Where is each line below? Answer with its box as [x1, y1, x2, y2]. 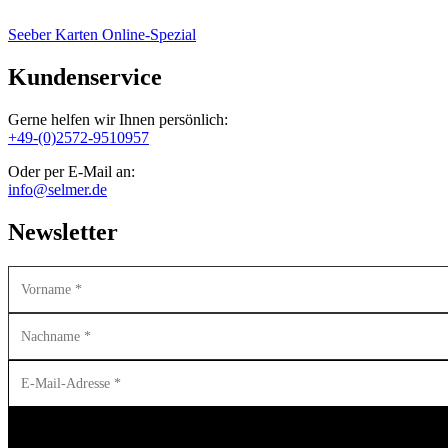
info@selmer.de [8, 181, 107, 199]
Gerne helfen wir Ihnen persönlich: [8, 111, 228, 129]
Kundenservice [8, 64, 162, 91]
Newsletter [8, 219, 118, 246]
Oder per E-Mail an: [8, 163, 135, 181]
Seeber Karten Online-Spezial [8, 26, 196, 44]
